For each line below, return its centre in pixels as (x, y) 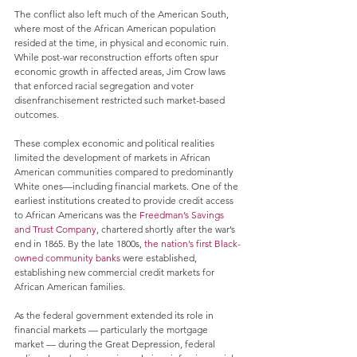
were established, (160, 258)
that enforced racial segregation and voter (105, 86)
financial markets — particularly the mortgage (112, 330)
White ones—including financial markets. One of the (127, 186)
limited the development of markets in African (114, 158)
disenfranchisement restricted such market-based (121, 100)
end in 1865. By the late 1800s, (79, 244)
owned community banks (67, 258)
